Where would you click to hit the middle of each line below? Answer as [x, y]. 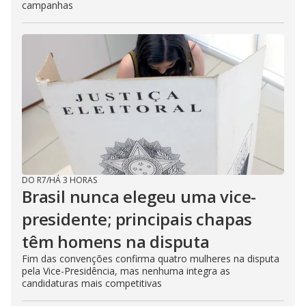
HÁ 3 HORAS [73, 180]
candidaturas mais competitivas [92, 283]
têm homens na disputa [116, 241]
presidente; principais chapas [137, 219]
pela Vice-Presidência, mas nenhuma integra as [126, 270]
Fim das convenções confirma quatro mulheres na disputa [151, 258]
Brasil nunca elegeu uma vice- [139, 196]
